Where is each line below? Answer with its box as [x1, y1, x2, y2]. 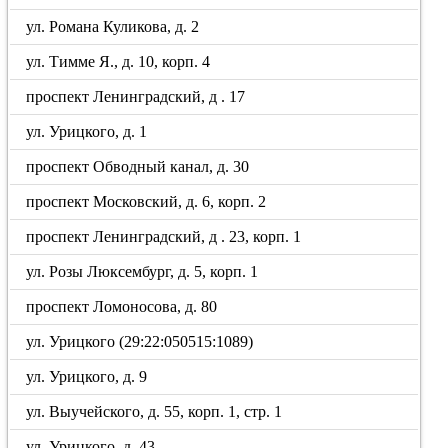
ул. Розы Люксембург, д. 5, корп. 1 [26, 263, 259, 280]
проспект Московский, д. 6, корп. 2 [26, 193, 267, 210]
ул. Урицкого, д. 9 [26, 368, 148, 385]
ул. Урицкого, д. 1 [26, 123, 148, 140]
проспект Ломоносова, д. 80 [26, 298, 218, 315]
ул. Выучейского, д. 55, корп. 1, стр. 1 [26, 403, 283, 420]
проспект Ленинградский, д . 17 [26, 88, 246, 105]
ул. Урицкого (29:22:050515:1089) [26, 333, 254, 350]
